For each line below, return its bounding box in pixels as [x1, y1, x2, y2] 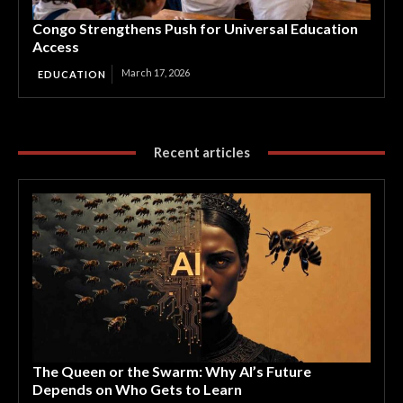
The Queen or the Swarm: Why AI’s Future [32, 363, 311, 380]
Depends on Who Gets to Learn [32, 381, 242, 398]
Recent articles [153, 144, 250, 160]
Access [32, 38, 79, 55]
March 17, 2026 [121, 67, 190, 78]
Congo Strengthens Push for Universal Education [32, 20, 358, 37]
